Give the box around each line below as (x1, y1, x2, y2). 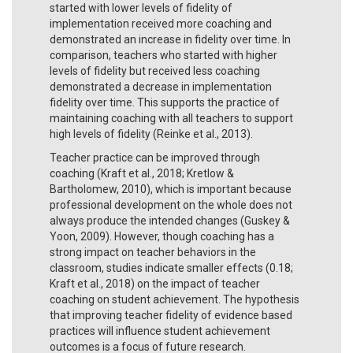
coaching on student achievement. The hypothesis (50, 292, 299, 306)
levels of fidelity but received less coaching (50, 64, 260, 77)
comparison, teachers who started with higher (50, 48, 277, 61)
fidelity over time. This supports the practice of (50, 95, 280, 109)
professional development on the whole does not (50, 198, 292, 211)
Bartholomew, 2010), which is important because (50, 182, 292, 195)
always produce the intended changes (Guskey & (50, 214, 290, 227)
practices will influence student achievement (50, 324, 270, 337)
